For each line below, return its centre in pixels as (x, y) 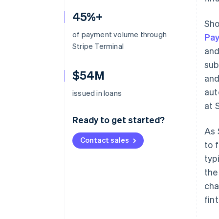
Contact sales (105, 140)
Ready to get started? (119, 120)
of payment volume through (120, 34)
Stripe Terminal (98, 46)
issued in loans (97, 93)
